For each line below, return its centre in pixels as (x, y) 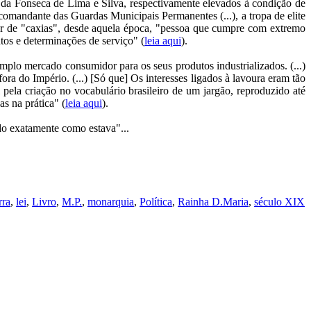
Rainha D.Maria (213, 202)
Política (156, 202)
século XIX (279, 202)
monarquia (111, 202)
